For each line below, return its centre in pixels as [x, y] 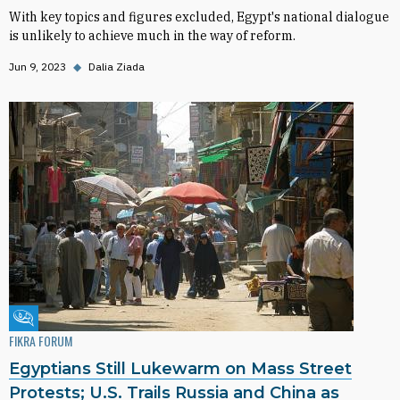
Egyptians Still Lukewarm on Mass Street [180, 369]
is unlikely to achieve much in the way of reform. [152, 36]
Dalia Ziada [117, 67]
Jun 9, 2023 [37, 67]
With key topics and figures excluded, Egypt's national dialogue [199, 17]
